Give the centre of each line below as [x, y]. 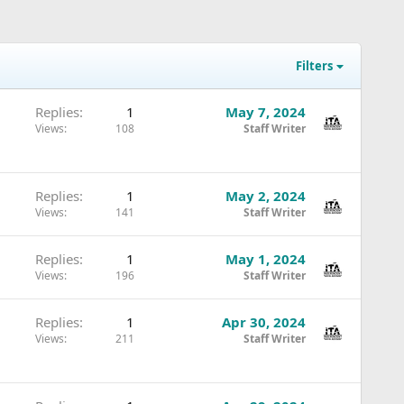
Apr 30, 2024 [263, 322]
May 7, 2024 [265, 112]
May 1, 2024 [265, 259]
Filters [315, 66]
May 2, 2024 [265, 196]
